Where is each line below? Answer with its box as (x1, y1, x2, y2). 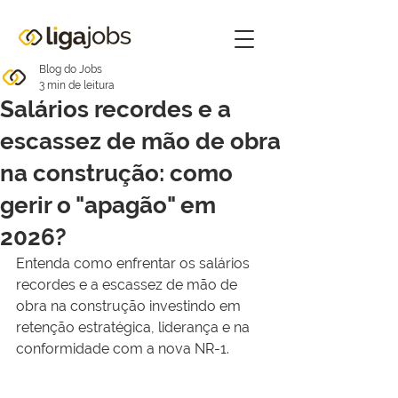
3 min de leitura (39, 79, 115, 92)
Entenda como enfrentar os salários (16, 255, 253, 272)
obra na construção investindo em (16, 298, 244, 314)
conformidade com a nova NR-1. (16, 340, 229, 357)
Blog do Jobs (39, 63, 102, 76)
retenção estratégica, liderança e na (16, 319, 253, 336)
